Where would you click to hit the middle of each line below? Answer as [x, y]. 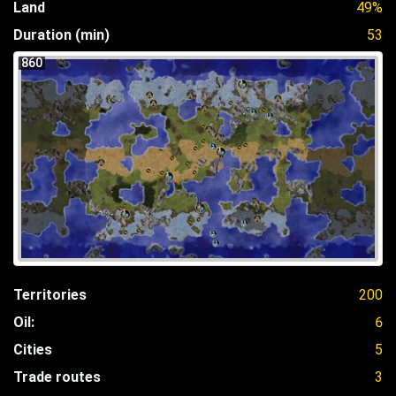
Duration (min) [61, 34]
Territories [50, 294]
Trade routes [57, 377]
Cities [33, 349]
